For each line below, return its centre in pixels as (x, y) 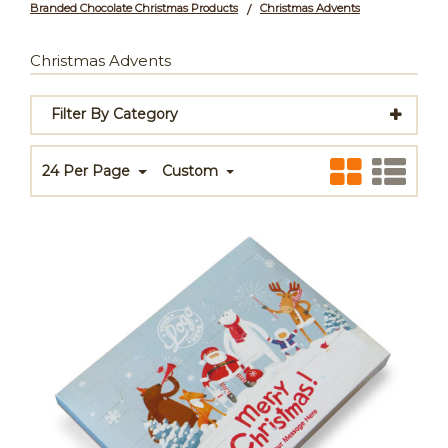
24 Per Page (88, 171)
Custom (191, 171)
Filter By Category (114, 114)
